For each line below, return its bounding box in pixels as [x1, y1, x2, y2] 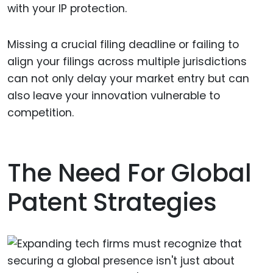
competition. [7, 105, 74, 121]
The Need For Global [7, 156, 252, 191]
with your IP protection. [7, 1, 127, 16]
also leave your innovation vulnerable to [7, 88, 220, 104]
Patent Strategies [7, 185, 217, 220]
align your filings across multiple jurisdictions [7, 54, 247, 69]
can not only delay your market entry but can [7, 71, 249, 87]
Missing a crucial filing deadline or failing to [7, 37, 239, 52]
